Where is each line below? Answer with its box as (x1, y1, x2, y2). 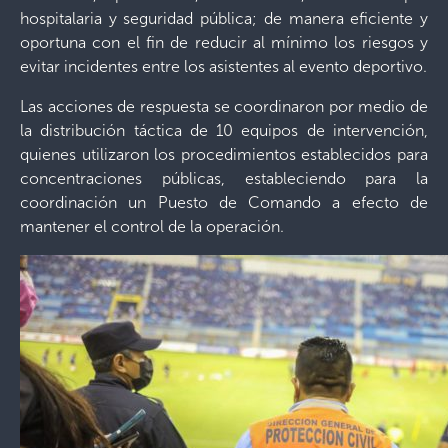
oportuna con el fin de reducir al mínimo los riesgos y (20, 32, 428, 52)
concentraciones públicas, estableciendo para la (20, 168, 428, 188)
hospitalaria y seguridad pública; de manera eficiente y (20, 8, 428, 28)
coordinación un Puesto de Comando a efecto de (20, 192, 428, 212)
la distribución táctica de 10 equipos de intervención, (20, 120, 428, 140)
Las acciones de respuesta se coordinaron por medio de (20, 96, 428, 116)
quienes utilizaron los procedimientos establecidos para (20, 144, 428, 164)
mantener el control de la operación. (20, 216, 284, 236)
